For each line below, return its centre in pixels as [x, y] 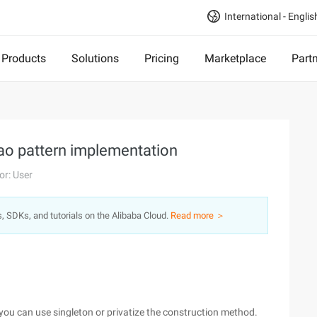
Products [24, 58]
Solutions [95, 58]
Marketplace [235, 58]
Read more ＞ [198, 215]
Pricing [162, 58]
